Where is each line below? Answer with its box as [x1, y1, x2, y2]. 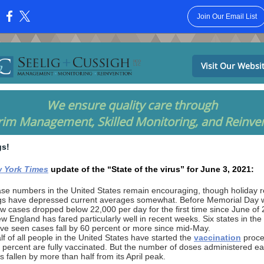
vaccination [194, 233, 241, 242]
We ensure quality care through [47, 97, 217, 113]
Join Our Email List [196, 12, 257, 21]
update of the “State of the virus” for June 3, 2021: [48, 164, 256, 174]
